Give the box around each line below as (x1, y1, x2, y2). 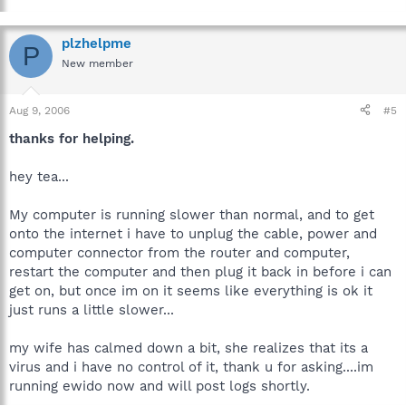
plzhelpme (62, 35, 131, 52)
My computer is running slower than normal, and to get (9, 206, 374, 223)
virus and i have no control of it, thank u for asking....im (9, 358, 373, 375)
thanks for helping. (9, 130, 134, 147)
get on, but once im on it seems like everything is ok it (9, 282, 372, 299)
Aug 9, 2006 (9, 103, 70, 117)
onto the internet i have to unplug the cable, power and (9, 225, 377, 242)
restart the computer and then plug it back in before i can (9, 263, 391, 280)
